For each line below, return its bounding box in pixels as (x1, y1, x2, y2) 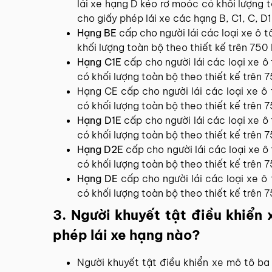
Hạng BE (77, 26, 117, 39)
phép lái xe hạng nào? (53, 226, 200, 243)
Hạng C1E (77, 55, 121, 68)
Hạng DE (77, 172, 118, 185)
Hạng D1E (77, 114, 124, 126)
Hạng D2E (77, 143, 124, 155)
